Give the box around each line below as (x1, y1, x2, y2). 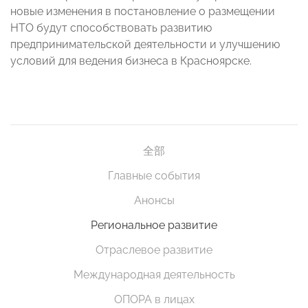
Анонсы (133, 194, 175, 208)
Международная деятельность (73, 268, 235, 282)
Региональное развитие (91, 219, 217, 232)
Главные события (108, 169, 200, 183)
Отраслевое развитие (96, 243, 212, 257)
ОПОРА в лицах (113, 293, 195, 307)
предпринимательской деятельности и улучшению (10, 38, 280, 52)
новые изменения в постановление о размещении (10, 5, 275, 19)
